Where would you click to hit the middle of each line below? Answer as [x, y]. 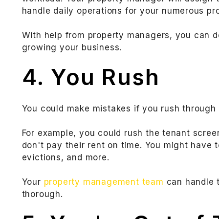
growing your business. [72, 48]
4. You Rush [91, 77]
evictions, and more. [66, 158]
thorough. [42, 194]
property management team [104, 182]
